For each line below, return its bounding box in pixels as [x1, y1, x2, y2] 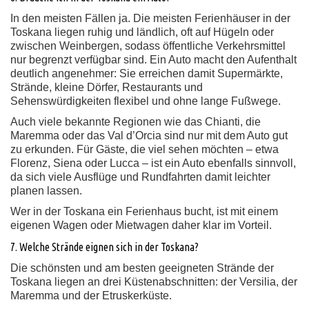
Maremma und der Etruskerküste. [10, 290, 172, 301]
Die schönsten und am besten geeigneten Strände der [10, 262, 274, 274]
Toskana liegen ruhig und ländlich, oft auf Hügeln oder [10, 26, 274, 38]
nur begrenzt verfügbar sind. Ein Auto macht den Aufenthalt [10, 54, 297, 66]
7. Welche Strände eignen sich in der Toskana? [10, 241, 199, 253]
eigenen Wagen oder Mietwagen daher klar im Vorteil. [10, 219, 272, 231]
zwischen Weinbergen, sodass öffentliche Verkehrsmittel [10, 40, 286, 52]
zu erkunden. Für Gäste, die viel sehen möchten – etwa [10, 143, 279, 155]
